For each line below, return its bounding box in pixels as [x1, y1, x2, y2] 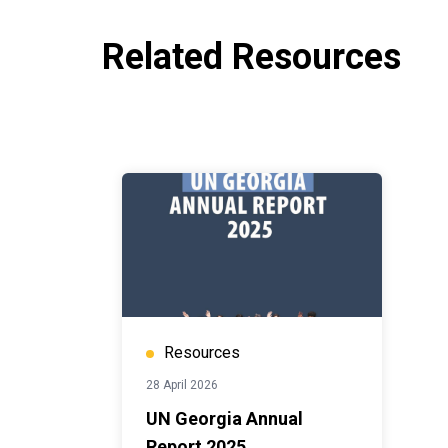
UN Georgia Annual [146, 408, 303, 429]
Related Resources [102, 36, 401, 78]
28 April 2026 [146, 378, 218, 392]
